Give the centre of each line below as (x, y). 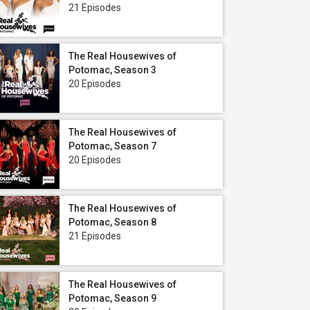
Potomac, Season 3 (112, 70)
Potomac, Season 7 (112, 146)
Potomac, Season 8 (112, 222)
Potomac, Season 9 (112, 298)
